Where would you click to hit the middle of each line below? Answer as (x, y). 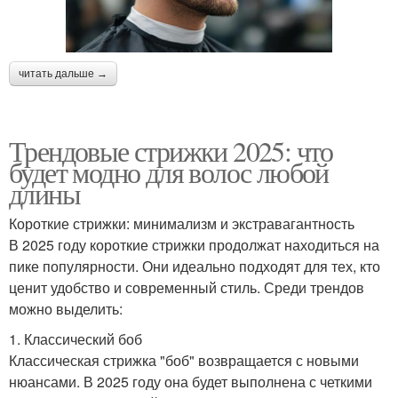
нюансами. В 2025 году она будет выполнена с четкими (191, 381)
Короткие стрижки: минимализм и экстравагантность (182, 223)
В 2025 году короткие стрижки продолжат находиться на (194, 244)
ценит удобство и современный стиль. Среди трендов (187, 287)
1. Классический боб (76, 338)
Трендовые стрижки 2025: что (171, 150)
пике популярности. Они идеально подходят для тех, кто (195, 266)
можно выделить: (66, 308)
